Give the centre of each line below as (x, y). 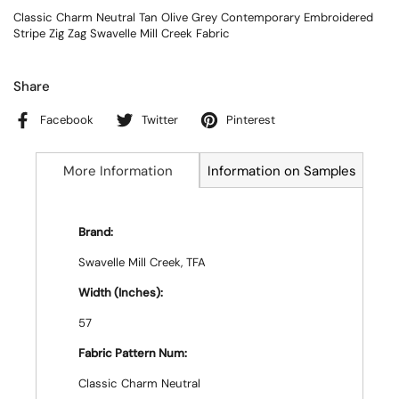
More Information (118, 171)
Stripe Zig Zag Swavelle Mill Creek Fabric (122, 33)
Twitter (160, 120)
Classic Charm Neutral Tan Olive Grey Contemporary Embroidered (193, 17)
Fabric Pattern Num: (133, 353)
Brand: (96, 232)
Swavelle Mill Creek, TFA (142, 262)
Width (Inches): (121, 293)
